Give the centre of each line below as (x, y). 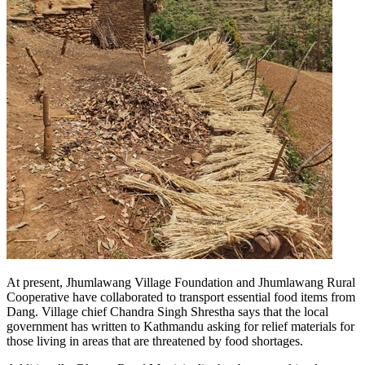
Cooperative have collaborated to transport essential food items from (181, 297)
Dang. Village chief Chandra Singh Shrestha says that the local (167, 312)
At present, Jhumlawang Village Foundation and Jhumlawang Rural (181, 283)
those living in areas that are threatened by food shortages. (155, 341)
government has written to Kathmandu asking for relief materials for (180, 327)
